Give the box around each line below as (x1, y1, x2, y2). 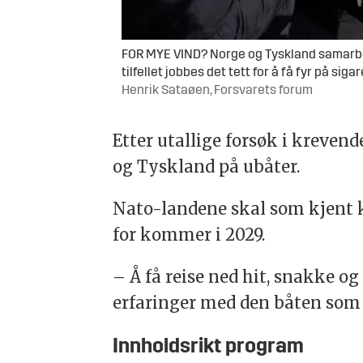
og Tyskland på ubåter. (113, 156, 301, 177)
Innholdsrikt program (113, 337, 305, 358)
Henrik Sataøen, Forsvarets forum (122, 83, 314, 97)
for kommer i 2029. (113, 224, 270, 246)
